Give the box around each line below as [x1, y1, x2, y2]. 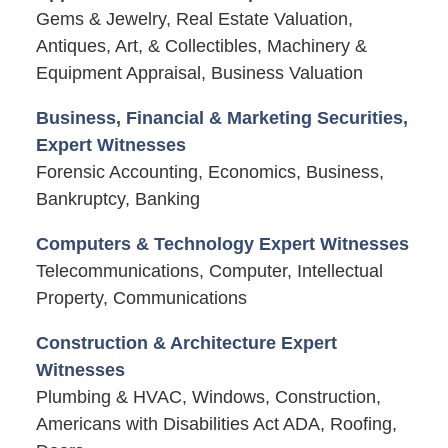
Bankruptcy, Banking [35, 188, 200, 209]
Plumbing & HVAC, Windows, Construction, [35, 386, 381, 407]
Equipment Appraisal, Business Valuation [35, 62, 363, 83]
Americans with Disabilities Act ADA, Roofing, [35, 413, 397, 434]
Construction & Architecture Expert [35, 332, 337, 353]
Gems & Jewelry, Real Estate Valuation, [35, 8, 353, 29]
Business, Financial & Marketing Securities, [35, 107, 408, 128]
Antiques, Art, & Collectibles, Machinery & [35, 35, 367, 56]
